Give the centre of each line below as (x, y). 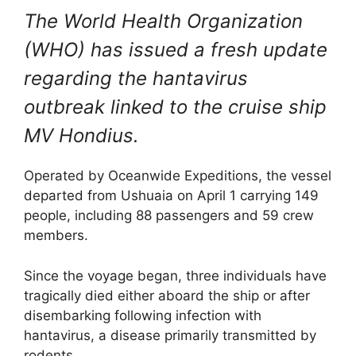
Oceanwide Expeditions (183, 176)
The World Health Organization (163, 21)
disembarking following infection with (143, 315)
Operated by (66, 176)
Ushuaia (147, 196)
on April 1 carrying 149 (246, 196)
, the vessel (295, 176)
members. (56, 236)
